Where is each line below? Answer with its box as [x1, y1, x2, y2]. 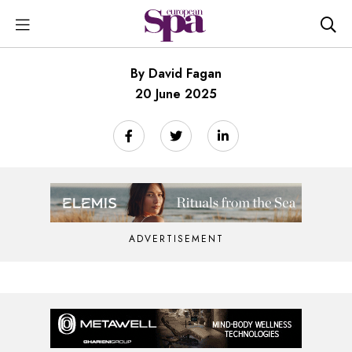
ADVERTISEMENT [128, 232, 224, 246]
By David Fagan [130, 64, 222, 82]
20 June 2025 [135, 85, 217, 103]
